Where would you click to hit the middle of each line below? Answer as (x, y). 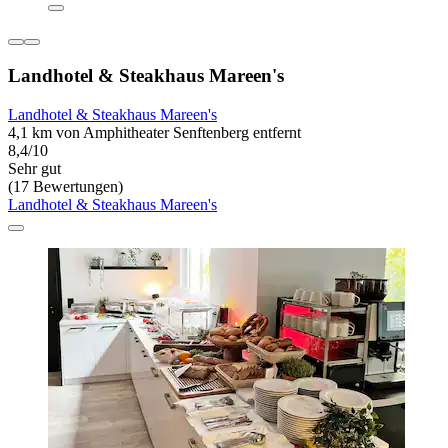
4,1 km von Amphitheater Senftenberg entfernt (154, 132)
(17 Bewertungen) (65, 186)
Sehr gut (34, 168)
